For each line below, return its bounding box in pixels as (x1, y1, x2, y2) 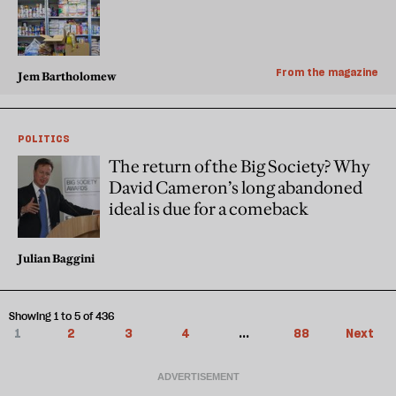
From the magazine (276, 65, 378, 80)
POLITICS (18, 132, 70, 146)
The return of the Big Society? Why (109, 156, 369, 178)
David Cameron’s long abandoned (109, 177, 362, 199)
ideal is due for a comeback (109, 198, 308, 220)
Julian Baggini (18, 251, 95, 266)
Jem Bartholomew (18, 69, 117, 84)
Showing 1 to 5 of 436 (9, 309, 115, 324)
